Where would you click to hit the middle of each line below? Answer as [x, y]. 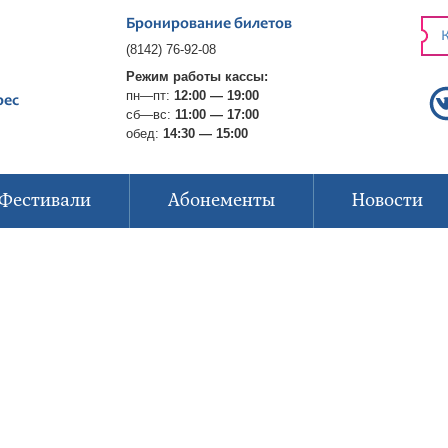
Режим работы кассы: [196, 76]
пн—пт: [149, 95]
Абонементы [221, 200]
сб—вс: [150, 114]
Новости [387, 200]
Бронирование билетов [208, 24]
